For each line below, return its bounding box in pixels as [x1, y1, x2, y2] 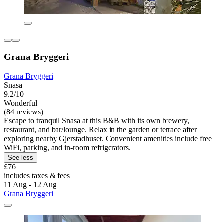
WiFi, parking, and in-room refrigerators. [4, 143, 131, 152]
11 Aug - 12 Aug [4, 180, 56, 189]
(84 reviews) [4, 107, 43, 116]
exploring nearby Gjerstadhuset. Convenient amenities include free [4, 134, 212, 143]
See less [8, 153, 33, 161]
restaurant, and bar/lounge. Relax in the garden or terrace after [4, 125, 197, 134]
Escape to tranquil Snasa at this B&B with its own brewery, [4, 116, 189, 125]
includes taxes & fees [4, 171, 70, 180]
